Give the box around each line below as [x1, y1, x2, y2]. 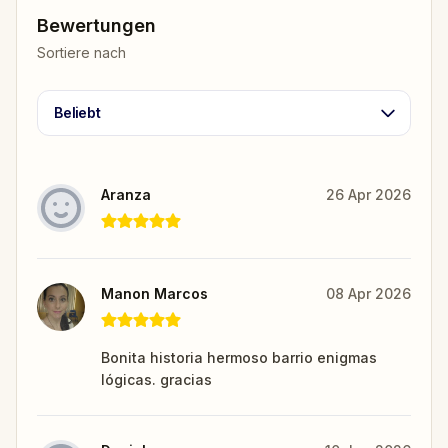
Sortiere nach [37, 43, 126, 61]
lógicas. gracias [101, 370, 212, 388]
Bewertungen [37, 14, 156, 36]
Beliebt [54, 103, 101, 121]
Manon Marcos [101, 284, 208, 302]
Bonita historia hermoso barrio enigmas [101, 348, 377, 366]
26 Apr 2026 [326, 185, 411, 203]
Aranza [101, 185, 151, 203]
